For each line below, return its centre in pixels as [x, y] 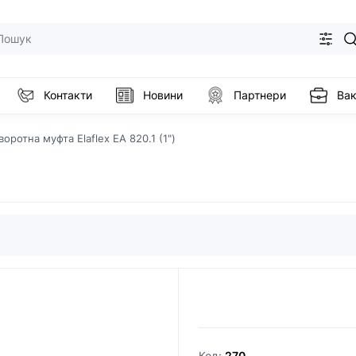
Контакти [68, 95]
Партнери [260, 95]
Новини [163, 95]
